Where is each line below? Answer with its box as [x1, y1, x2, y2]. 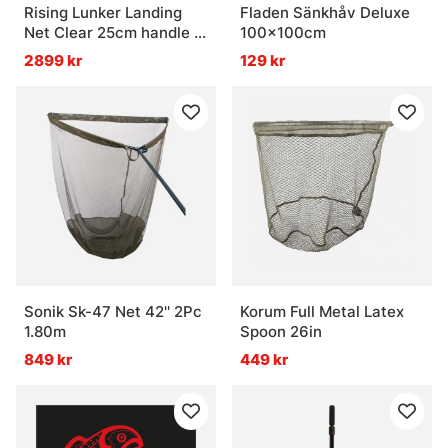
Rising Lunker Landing [24, 3, 182, 23]
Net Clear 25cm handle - [24, 23, 201, 43]
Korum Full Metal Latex [240, 302, 404, 322]
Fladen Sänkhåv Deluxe [240, 3, 410, 23]
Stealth [24, 43, 77, 63]
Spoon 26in [240, 322, 322, 342]
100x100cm [240, 23, 326, 43]
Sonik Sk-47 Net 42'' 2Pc [24, 302, 202, 322]
